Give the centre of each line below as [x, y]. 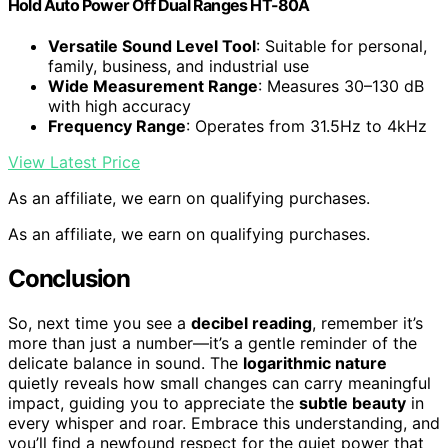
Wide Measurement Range [153, 86]
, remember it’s [367, 322]
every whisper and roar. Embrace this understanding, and [224, 422]
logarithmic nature [315, 362]
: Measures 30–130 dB [341, 86]
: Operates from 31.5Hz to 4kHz [306, 126]
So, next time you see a [99, 322]
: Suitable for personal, [341, 46]
